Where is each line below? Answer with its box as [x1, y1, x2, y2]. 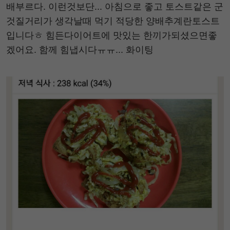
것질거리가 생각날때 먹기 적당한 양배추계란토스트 [6, 15, 220, 26]
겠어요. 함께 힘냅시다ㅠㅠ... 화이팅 [6, 44, 154, 55]
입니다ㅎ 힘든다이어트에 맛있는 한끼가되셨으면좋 [6, 30, 217, 41]
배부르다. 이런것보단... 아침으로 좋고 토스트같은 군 [6, 1, 223, 12]
